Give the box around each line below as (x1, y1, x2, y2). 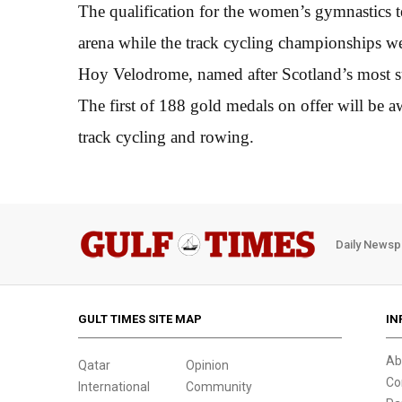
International (78, 380, 150, 394)
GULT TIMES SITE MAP (78, 312, 202, 326)
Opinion (186, 358, 229, 372)
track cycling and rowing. (78, 127, 254, 146)
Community (186, 380, 252, 394)
